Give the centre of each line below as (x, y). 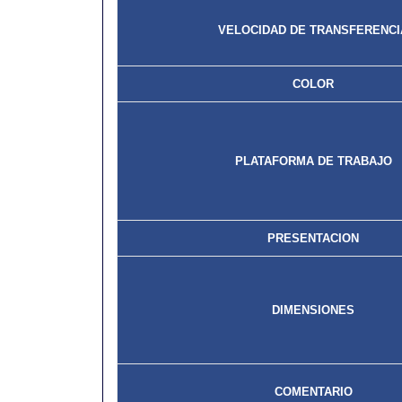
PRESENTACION (313, 238)
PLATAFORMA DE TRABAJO (313, 161)
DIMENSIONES (313, 310)
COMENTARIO (313, 392)
